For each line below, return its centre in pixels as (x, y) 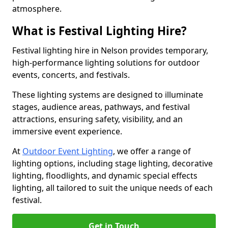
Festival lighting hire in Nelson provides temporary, (110, 50)
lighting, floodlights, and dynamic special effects (105, 176)
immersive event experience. (68, 131)
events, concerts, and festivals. (72, 75)
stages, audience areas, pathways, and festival (101, 107)
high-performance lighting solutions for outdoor (106, 63)
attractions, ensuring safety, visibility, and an (97, 119)
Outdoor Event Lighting (68, 151)
